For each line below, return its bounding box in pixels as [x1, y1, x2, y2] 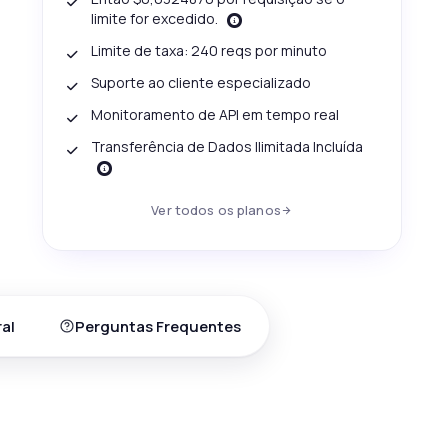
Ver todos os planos [151, 201, 281, 219]
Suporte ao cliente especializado [90, 73, 311, 92]
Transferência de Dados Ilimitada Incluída [90, 137, 363, 156]
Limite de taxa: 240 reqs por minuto [90, 41, 327, 60]
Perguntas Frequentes [74, 315, 241, 337]
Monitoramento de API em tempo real [90, 105, 339, 124]
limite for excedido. [90, 9, 221, 28]
